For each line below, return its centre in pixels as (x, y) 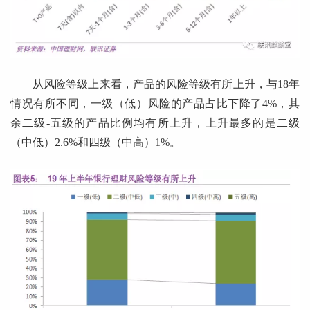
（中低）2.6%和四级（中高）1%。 (95, 142)
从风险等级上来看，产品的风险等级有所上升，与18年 (166, 84)
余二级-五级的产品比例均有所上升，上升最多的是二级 (155, 122)
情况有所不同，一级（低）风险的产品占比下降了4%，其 (155, 103)
